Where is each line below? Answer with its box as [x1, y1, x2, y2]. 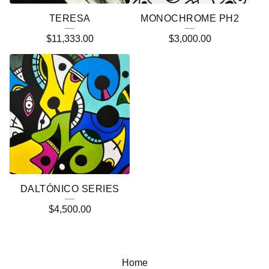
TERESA [49, 13, 91, 23]
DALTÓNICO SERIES [20, 184, 119, 194]
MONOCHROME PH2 [141, 13, 239, 23]
